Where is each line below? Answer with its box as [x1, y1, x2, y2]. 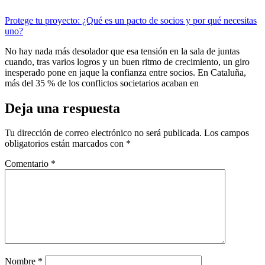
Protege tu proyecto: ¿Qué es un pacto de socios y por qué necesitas [5, 15, 257, 25]
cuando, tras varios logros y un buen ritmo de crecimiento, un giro [5, 56, 250, 67]
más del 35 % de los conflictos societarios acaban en [5, 77, 199, 88]
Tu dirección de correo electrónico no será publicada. [5, 128, 202, 138]
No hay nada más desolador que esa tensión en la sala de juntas [5, 46, 240, 56]
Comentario [5, 159, 51, 169]
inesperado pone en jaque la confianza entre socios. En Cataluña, [5, 67, 246, 77]
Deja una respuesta [5, 100, 120, 116]
